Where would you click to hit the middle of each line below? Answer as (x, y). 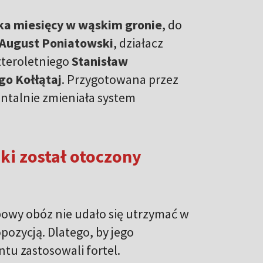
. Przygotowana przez (120, 79)
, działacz (138, 43)
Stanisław (100, 61)
